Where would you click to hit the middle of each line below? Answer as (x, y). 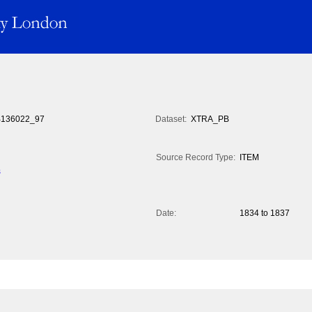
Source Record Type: (196, 158)
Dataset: (171, 119)
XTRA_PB (210, 119)
